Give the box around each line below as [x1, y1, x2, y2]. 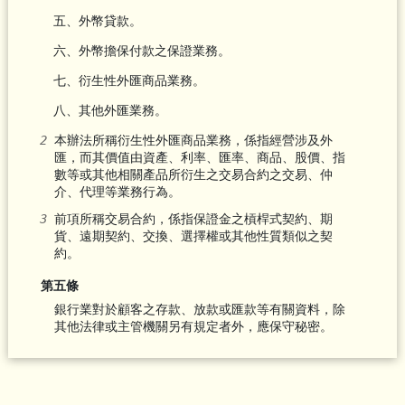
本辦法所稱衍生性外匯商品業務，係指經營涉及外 [53, 133, 333, 148]
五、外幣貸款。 [52, 14, 142, 29]
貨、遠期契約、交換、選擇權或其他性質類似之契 [53, 228, 333, 243]
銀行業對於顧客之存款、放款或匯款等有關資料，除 [53, 302, 345, 317]
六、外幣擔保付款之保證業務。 [52, 43, 231, 59]
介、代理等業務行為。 [53, 184, 181, 200]
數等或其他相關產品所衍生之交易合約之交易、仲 [53, 167, 333, 183]
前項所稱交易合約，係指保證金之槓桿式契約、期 [53, 211, 333, 226]
